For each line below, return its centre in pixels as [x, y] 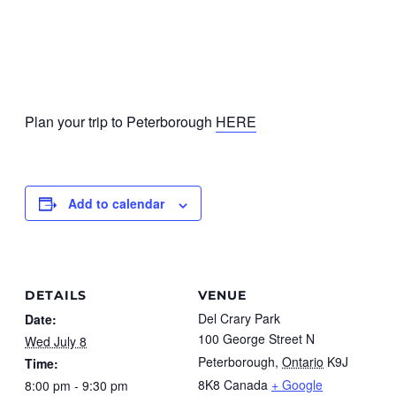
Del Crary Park [239, 319]
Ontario [303, 362]
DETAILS [56, 296]
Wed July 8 [56, 342]
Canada [246, 385]
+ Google [297, 385]
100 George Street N [256, 339]
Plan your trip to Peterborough [120, 122]
